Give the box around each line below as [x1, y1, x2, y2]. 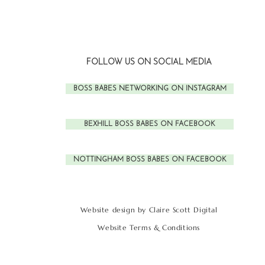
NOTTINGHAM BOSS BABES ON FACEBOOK [73, 156, 227, 163]
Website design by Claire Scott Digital [80, 205, 218, 214]
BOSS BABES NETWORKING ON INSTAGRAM [73, 85, 227, 92]
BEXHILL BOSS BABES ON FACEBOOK [84, 121, 216, 128]
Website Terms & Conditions [98, 223, 201, 232]
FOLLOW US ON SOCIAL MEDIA [86, 58, 212, 67]
